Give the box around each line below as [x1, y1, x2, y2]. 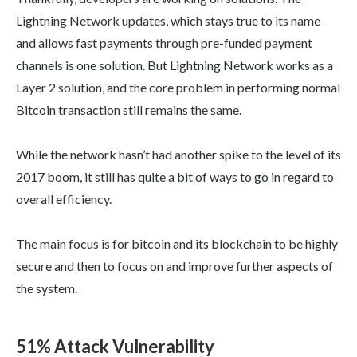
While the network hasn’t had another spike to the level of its [16, 147, 341, 163]
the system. [16, 280, 77, 296]
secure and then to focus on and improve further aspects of [16, 258, 333, 274]
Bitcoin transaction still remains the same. [16, 102, 241, 118]
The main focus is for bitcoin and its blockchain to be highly [16, 236, 338, 252]
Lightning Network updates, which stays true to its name [16, 13, 320, 29]
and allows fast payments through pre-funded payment [16, 35, 312, 51]
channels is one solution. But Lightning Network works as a [16, 57, 333, 73]
